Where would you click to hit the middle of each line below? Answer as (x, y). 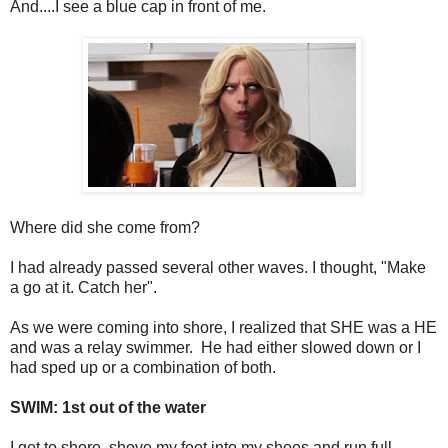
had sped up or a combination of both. (145, 367)
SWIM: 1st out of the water (108, 407)
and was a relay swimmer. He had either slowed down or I (215, 347)
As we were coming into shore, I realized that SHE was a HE (223, 327)
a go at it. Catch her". (83, 287)
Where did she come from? (105, 227)
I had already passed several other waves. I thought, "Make (218, 267)
